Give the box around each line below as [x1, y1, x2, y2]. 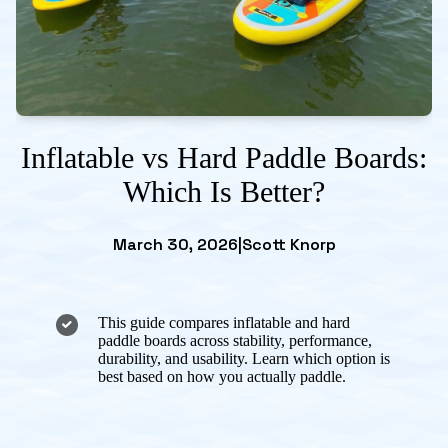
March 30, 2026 [112, 233, 238, 255]
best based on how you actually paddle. [98, 367, 346, 385]
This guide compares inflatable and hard [98, 313, 350, 331]
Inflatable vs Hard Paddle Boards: [21, 140, 427, 174]
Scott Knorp [241, 233, 336, 255]
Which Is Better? [123, 174, 325, 208]
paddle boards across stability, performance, [98, 331, 372, 349]
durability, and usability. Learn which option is [98, 349, 390, 367]
